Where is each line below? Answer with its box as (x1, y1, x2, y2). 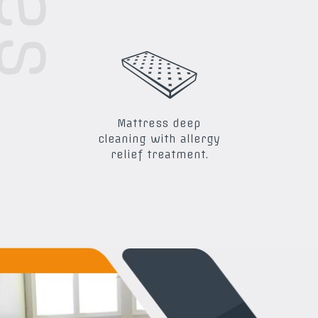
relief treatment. (110, 148, 208, 162)
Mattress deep (117, 116, 201, 131)
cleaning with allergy (98, 132, 220, 146)
